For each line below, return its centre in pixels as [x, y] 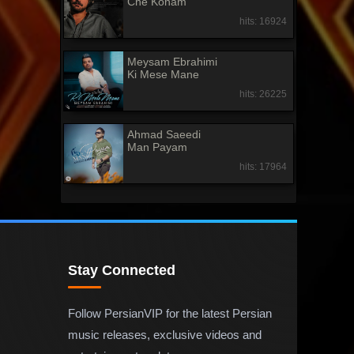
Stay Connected [122, 270]
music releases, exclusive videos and [165, 334]
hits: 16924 [263, 22]
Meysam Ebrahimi [173, 62]
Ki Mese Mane [164, 75]
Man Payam [158, 147]
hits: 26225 [263, 94]
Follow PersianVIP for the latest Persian [170, 313]
